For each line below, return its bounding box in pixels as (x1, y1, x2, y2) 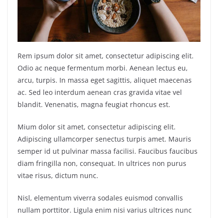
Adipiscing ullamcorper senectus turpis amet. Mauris (18, 134, 191, 144)
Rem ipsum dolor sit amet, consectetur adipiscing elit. (18, 51, 194, 61)
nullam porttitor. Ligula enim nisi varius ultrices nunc (18, 205, 192, 215)
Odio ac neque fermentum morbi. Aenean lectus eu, (18, 63, 188, 73)
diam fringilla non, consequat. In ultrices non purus (18, 159, 186, 168)
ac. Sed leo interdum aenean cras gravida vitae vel (18, 88, 182, 97)
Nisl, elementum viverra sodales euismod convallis (18, 193, 183, 203)
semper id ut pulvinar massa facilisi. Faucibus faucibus (18, 146, 198, 156)
